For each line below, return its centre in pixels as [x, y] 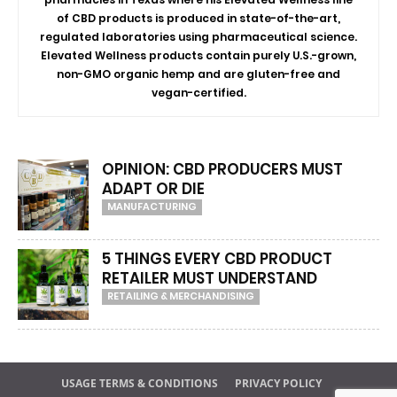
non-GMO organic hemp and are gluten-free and [198, 74]
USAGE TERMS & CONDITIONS [140, 383]
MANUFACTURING [152, 206]
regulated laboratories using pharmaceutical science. [198, 37]
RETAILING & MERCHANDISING [181, 296]
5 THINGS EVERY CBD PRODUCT [217, 259]
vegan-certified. [198, 93]
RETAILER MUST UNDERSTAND [210, 278]
